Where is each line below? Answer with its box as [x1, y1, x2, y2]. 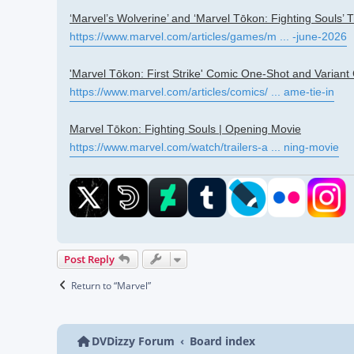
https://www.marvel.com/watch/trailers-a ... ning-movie [70, 140, 339, 153]
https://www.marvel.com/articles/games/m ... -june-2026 [70, 29, 347, 43]
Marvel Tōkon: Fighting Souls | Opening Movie [70, 122, 301, 135]
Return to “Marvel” [70, 278, 151, 292]
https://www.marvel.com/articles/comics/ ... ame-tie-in [70, 85, 334, 98]
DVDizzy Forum [91, 333, 175, 348]
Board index [189, 333, 255, 348]
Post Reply [64, 251, 115, 266]
